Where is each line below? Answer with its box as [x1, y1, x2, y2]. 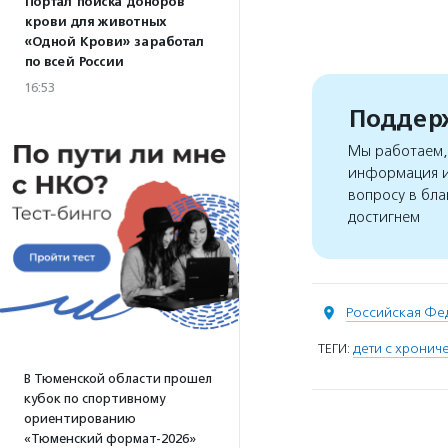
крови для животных [24, 14, 166, 30]
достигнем [348, 208, 420, 227]
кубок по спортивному [24, 391, 165, 406]
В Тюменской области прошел [24, 371, 212, 386]
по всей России [24, 54, 123, 70]
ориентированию [24, 411, 136, 426]
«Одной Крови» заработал [24, 34, 204, 50]
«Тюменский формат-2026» [24, 431, 196, 446]
